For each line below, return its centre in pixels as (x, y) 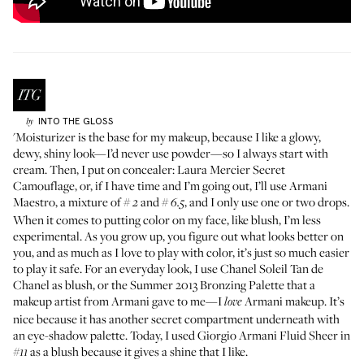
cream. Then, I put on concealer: (95, 169)
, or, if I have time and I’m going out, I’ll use (182, 185)
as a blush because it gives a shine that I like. (138, 351)
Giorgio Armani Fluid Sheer (268, 335)
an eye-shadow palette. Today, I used (105, 335)
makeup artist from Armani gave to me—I (119, 301)
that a (300, 284)
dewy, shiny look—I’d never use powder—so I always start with (171, 153)
